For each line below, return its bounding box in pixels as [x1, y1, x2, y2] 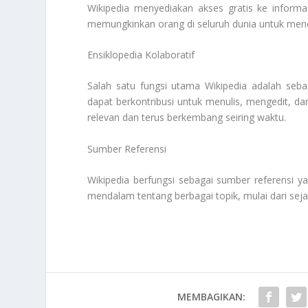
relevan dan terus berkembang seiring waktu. [87, 111, 287, 124]
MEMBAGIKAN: [177, 290, 246, 304]
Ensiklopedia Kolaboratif [87, 47, 195, 61]
